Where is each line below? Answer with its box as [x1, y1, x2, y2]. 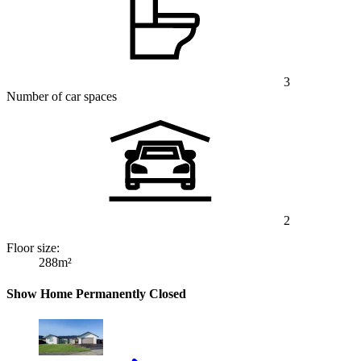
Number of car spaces [6, 89, 117, 104]
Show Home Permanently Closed [6, 287, 186, 301]
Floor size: [6, 241, 60, 255]
